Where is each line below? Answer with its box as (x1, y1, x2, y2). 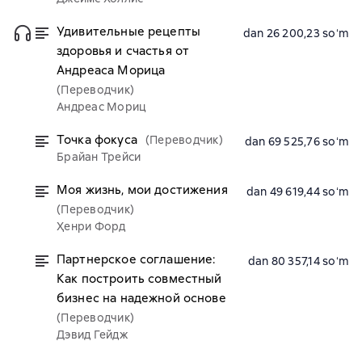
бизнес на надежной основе (57, 290, 226, 306)
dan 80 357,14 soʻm (247, 254, 349, 268)
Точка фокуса (57, 132, 137, 148)
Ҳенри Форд (57, 219, 126, 234)
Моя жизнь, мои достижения (57, 182, 228, 198)
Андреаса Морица (57, 62, 166, 78)
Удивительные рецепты (57, 23, 200, 40)
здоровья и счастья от (57, 43, 190, 59)
